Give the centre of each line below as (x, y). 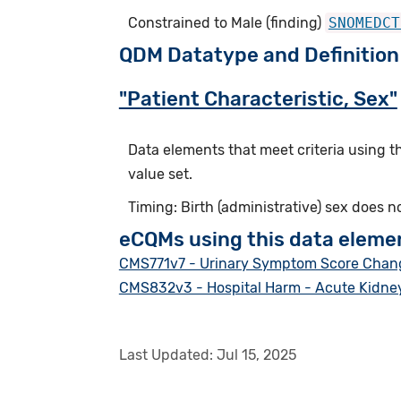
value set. (160, 174)
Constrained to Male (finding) (226, 22)
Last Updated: (167, 354)
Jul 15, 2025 (256, 354)
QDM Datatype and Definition (259, 55)
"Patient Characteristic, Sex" (258, 98)
